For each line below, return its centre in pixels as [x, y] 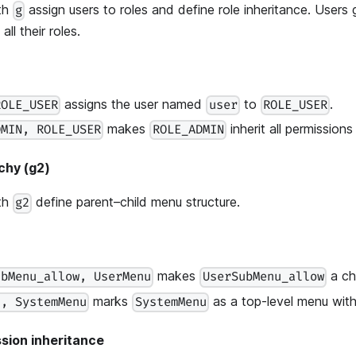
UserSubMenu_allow [263, 277]
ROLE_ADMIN [188, 130]
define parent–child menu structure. [136, 202]
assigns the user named [133, 104]
